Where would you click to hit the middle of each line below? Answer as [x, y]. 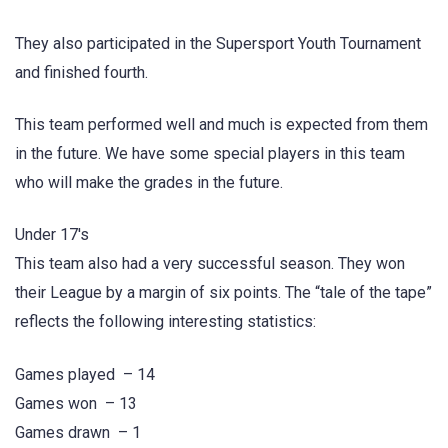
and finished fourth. [81, 72]
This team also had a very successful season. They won [210, 264]
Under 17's [52, 235]
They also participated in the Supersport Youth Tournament [218, 43]
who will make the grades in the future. [149, 183]
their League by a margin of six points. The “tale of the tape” [223, 293]
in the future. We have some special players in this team [210, 154]
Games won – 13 [76, 403]
